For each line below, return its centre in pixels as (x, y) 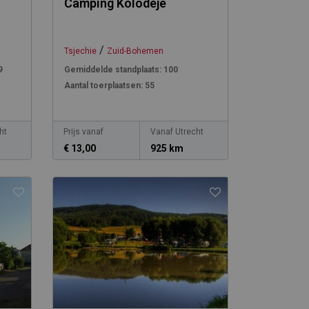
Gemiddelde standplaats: (112, 70)
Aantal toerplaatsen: (103, 86)
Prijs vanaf (83, 132)
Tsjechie (80, 51)
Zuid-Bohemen (135, 51)
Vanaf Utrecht (177, 132)
